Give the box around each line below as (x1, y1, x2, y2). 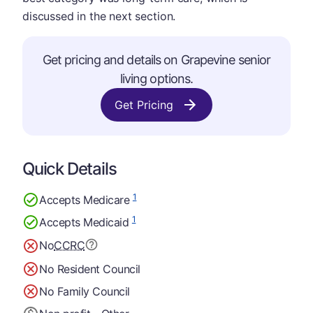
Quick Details (22, 159, 117, 179)
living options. (119, 71, 194, 86)
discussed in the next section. (22, 9, 176, 23)
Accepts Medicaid (39, 214, 132, 229)
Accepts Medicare (39, 192, 133, 207)
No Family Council (39, 284, 130, 298)
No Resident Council (39, 261, 140, 276)
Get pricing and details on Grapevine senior (42, 52, 271, 67)
